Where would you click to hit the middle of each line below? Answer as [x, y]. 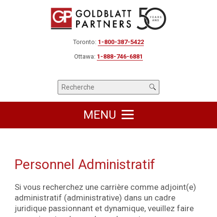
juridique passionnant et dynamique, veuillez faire [104, 208]
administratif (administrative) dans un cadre [95, 197]
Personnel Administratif [85, 164]
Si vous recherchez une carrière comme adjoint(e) [105, 187]
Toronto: [85, 42]
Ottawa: [85, 56]
